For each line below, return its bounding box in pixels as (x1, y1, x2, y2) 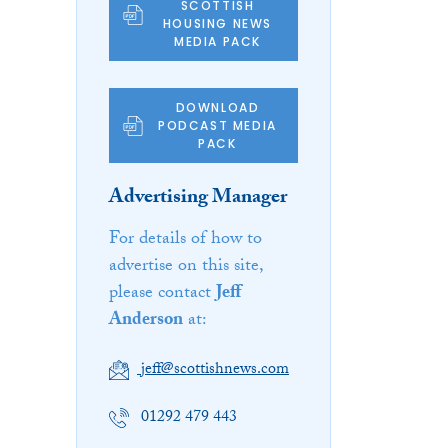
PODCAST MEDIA (158, 116, 277, 134)
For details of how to (109, 224, 262, 256)
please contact (109, 278, 216, 310)
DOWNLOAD (175, 98, 260, 116)
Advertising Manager (109, 181, 287, 216)
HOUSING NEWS (162, 14, 273, 32)
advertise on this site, (109, 251, 263, 283)
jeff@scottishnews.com (137, 356, 289, 384)
